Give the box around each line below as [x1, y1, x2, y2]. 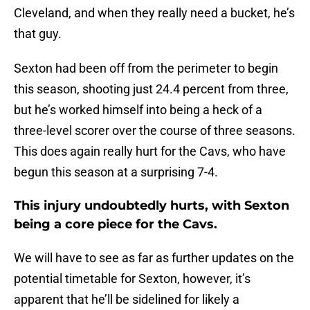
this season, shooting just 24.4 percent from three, [14, 82, 289, 97]
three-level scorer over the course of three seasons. [14, 123, 295, 138]
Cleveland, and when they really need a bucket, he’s [14, 6, 295, 21]
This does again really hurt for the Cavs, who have [14, 144, 286, 159]
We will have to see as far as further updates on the [14, 250, 294, 266]
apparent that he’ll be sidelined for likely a [14, 292, 239, 307]
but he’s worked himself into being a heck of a [14, 102, 262, 118]
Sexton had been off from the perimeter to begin [14, 61, 278, 76]
